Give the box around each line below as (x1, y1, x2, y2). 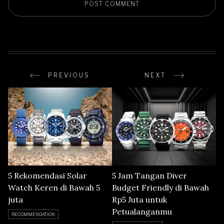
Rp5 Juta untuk (112, 194, 167, 204)
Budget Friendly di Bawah (112, 182, 209, 192)
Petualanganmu (112, 206, 172, 216)
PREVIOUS (48, 71, 90, 79)
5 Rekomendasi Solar (8, 170, 87, 180)
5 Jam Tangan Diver (112, 170, 187, 180)
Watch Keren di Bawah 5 (8, 182, 100, 192)
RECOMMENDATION (11, 211, 55, 217)
